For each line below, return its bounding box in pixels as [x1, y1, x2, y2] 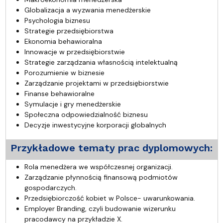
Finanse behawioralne [24, 89, 95, 98]
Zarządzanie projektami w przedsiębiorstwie [24, 78, 169, 88]
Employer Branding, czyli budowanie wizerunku [24, 204, 176, 213]
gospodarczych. [24, 183, 77, 192]
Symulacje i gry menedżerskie [24, 99, 121, 109]
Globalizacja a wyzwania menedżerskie [24, 5, 151, 14]
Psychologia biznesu [24, 15, 90, 25]
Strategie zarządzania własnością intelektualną [24, 57, 178, 67]
